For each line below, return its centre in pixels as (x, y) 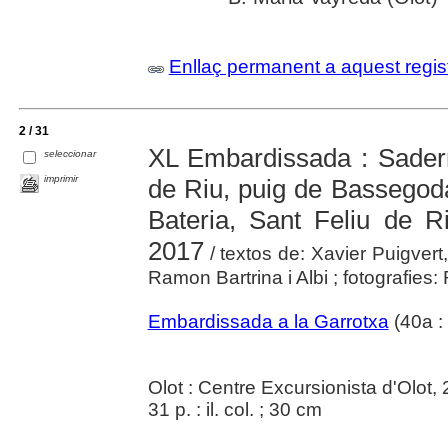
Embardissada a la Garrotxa (268, 321)
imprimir (61, 178)
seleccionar (70, 153)
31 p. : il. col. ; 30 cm (234, 409)
